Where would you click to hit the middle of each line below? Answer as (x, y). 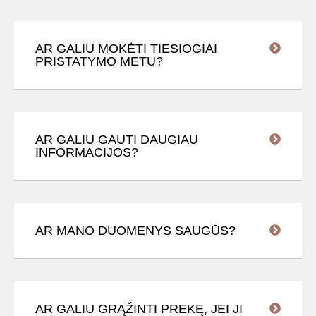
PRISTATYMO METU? (99, 62)
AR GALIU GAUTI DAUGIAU (117, 140)
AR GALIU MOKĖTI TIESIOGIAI (126, 49)
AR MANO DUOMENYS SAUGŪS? (135, 231)
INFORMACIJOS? (87, 153)
